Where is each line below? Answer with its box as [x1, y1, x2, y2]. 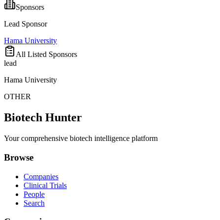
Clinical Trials [24, 181, 67, 190]
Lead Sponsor [4, 20, 47, 28]
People [24, 190, 45, 198]
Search [24, 198, 45, 207]
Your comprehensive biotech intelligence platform [4, 134, 158, 143]
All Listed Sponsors [16, 50, 77, 59]
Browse [4, 152, 33, 163]
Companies [24, 172, 58, 181]
